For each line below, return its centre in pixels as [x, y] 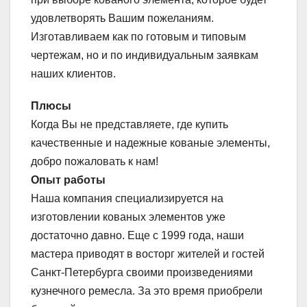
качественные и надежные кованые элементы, [150, 143]
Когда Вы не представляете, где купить [130, 125]
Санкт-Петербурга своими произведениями [142, 273]
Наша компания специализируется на [127, 199]
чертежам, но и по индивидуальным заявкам [145, 56]
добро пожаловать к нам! [95, 162]
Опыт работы [68, 180]
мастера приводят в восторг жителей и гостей [148, 254]
